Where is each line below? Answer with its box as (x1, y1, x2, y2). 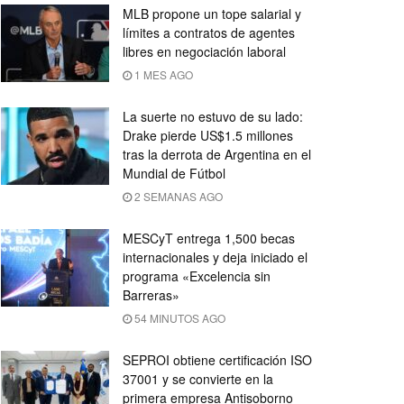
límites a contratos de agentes (123, 23, 295, 41)
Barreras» (123, 286, 179, 304)
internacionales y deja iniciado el (123, 248, 308, 266)
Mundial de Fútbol (123, 164, 225, 182)
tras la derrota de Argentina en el (123, 145, 311, 163)
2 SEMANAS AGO (132, 188, 223, 204)
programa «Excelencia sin (123, 267, 271, 285)
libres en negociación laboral (123, 42, 286, 60)
